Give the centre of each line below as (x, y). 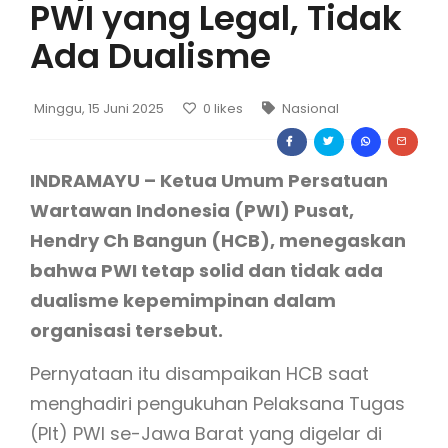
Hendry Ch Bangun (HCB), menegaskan (218, 240)
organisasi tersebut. (126, 330)
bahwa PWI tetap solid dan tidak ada (206, 270)
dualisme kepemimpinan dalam (183, 300)
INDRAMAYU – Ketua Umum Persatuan (209, 180)
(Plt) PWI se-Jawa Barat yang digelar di (206, 433)
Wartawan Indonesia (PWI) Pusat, (192, 210)
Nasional (309, 108)
